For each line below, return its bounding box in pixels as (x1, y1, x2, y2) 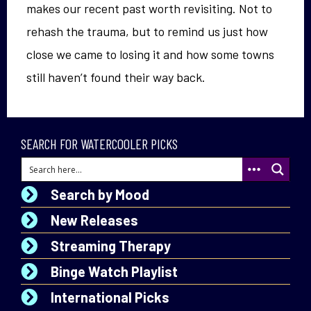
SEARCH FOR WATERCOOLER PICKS (21, 135, 178, 152)
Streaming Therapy (51, 237, 171, 254)
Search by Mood (51, 185, 149, 203)
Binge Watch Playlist (51, 262, 178, 280)
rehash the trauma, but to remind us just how (26, 24, 268, 40)
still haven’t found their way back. (26, 69, 205, 85)
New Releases (51, 211, 138, 228)
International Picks (51, 288, 169, 305)
